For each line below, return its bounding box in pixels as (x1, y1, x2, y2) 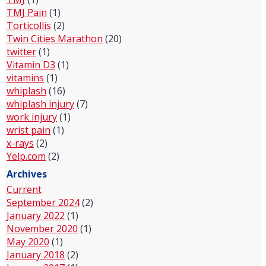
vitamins (7, 71, 44, 84)
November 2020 (7, 221, 78, 235)
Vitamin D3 (7, 58, 55, 71)
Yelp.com (7, 149, 46, 163)
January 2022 (7, 208, 65, 222)
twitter (7, 45, 36, 58)
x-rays (7, 136, 34, 150)
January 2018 (7, 248, 65, 261)
